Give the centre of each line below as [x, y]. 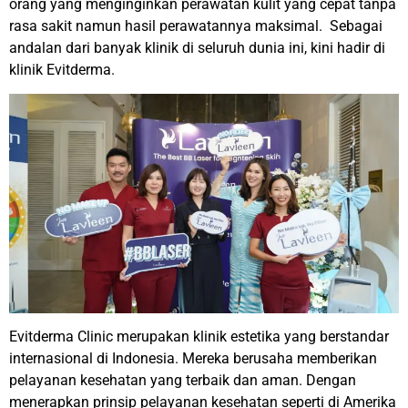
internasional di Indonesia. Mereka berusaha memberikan [193, 359]
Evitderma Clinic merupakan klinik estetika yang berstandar [199, 337]
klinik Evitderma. [62, 69]
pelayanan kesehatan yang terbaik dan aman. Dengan [183, 381]
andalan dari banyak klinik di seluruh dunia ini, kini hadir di [197, 47]
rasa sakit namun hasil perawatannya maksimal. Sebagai [196, 25]
